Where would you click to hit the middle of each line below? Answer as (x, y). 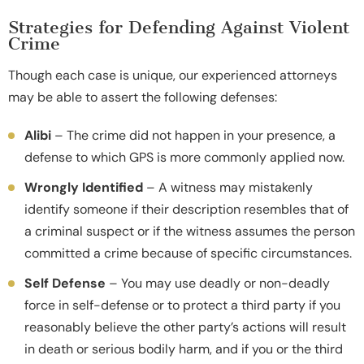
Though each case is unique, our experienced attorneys (173, 75)
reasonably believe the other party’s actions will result (185, 327)
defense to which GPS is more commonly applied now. (184, 157)
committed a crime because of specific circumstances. (188, 253)
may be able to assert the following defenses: (143, 97)
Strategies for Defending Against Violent (179, 27)
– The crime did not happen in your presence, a (195, 135)
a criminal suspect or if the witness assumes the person (190, 231)
